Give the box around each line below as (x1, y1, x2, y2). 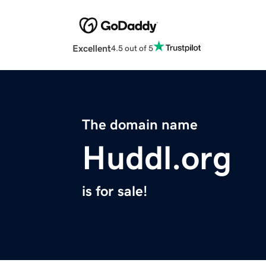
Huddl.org (82, 141, 232, 175)
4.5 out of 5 (111, 43, 153, 52)
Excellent (72, 43, 111, 53)
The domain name (82, 118, 198, 132)
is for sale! (82, 184, 147, 199)
